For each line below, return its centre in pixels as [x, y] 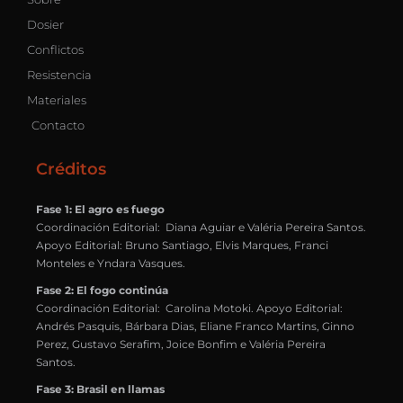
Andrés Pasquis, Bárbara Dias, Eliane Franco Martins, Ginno [195, 327]
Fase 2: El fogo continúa [102, 291]
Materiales [57, 100]
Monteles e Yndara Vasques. [111, 264]
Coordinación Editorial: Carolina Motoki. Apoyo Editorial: [191, 309]
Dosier [45, 25]
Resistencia [59, 75]
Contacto [58, 125]
